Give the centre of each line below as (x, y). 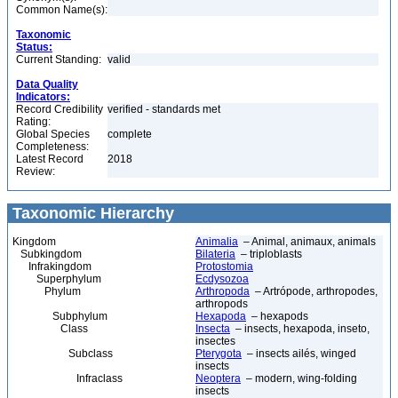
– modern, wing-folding (299, 378)
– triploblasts (269, 254)
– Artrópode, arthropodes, (314, 291)
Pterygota (219, 354)
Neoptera (218, 378)
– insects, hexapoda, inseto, (300, 329)
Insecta (213, 329)
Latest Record (50, 159)
